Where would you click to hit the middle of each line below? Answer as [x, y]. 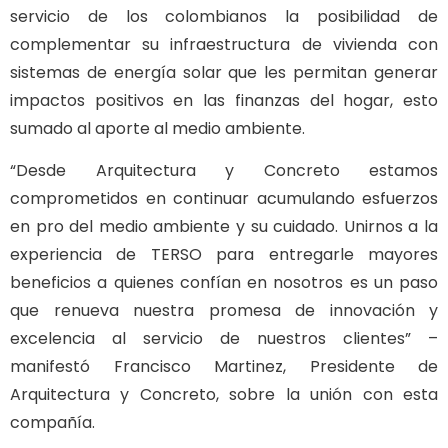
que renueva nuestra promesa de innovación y [224, 311]
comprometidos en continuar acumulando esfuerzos [224, 199]
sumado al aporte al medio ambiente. [157, 128]
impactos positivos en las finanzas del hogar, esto [224, 100]
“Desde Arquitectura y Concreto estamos [224, 171]
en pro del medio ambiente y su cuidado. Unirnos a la [224, 227]
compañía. [52, 423]
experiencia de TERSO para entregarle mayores [224, 255]
